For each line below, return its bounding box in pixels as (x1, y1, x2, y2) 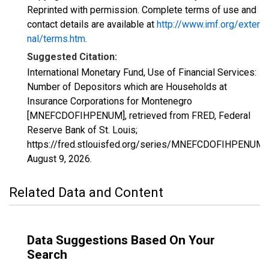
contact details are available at (27, 19, 157, 30)
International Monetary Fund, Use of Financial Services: (27, 67, 256, 78)
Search (27, 247, 67, 262)
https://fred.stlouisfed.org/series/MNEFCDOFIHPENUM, (27, 139, 266, 150)
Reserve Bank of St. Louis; (27, 124, 138, 136)
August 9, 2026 (27, 153, 90, 165)
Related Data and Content (9, 185, 163, 200)
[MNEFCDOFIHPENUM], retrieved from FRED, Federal (27, 110, 250, 121)
